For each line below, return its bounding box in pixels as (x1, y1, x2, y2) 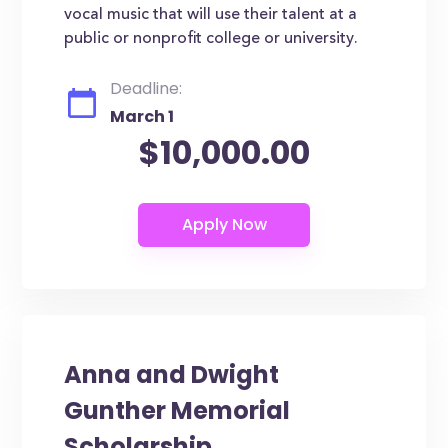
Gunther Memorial (64, 394, 291, 427)
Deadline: (110, 77, 183, 100)
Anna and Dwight (64, 358, 280, 391)
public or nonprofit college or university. (64, 31, 359, 47)
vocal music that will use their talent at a (64, 7, 358, 23)
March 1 (110, 105, 175, 128)
